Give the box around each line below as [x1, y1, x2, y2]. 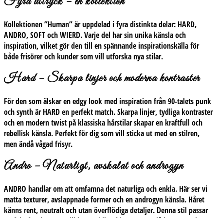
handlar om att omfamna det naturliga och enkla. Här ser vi [26, 183, 207, 194]
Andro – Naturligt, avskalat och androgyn [4, 159, 183, 174]
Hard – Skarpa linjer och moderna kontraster [4, 72, 200, 87]
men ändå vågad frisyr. [4, 139, 73, 150]
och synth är [4, 107, 41, 118]
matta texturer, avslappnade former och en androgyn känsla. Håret [4, 194, 204, 205]
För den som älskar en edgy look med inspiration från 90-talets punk [4, 96, 211, 107]
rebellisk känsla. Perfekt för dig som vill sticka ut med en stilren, [4, 128, 200, 139]
